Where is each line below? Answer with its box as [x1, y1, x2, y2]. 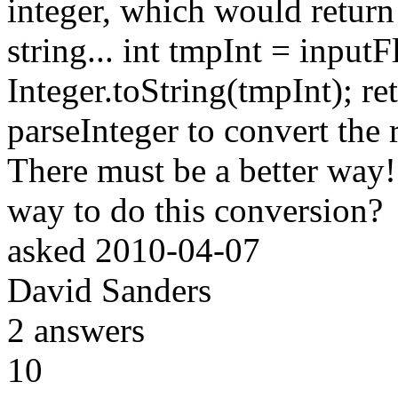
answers [25, 310, 145, 349]
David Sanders [7, 270, 211, 309]
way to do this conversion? [7, 190, 383, 229]
